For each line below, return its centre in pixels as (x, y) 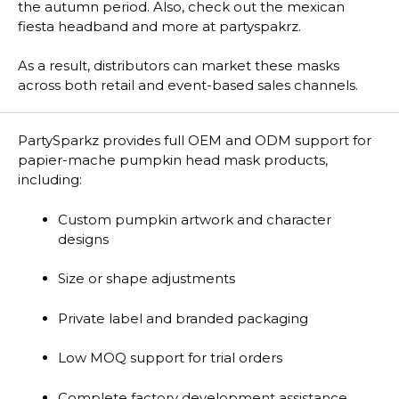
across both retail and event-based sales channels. (188, 85)
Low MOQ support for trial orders (170, 358)
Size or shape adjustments (147, 279)
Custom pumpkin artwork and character (195, 219)
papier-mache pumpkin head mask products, (173, 160)
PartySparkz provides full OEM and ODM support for (195, 141)
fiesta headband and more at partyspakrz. (159, 26)
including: (50, 180)
